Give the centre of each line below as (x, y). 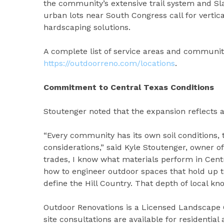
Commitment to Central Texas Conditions (129, 87)
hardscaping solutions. (87, 27)
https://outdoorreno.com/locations (109, 63)
